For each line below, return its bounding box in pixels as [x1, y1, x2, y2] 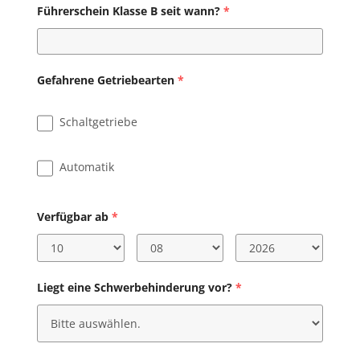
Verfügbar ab [36, 209, 108, 225]
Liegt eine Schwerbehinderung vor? [36, 280, 232, 296]
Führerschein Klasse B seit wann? [36, 3, 220, 19]
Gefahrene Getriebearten [36, 72, 174, 88]
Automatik [59, 159, 114, 175]
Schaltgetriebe [59, 114, 137, 130]
